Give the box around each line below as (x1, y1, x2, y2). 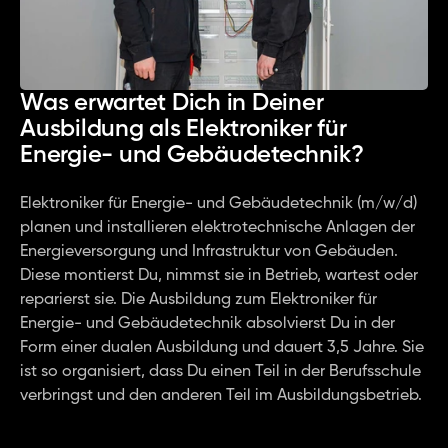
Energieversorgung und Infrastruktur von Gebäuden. (20, 244, 398, 260)
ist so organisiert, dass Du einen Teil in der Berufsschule (20, 364, 421, 380)
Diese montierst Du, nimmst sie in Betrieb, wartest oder (20, 268, 418, 284)
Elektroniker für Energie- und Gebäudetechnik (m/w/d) (20, 196, 417, 212)
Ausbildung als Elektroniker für (20, 117, 347, 141)
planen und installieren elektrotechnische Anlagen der (20, 220, 415, 236)
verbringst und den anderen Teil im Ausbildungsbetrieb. (20, 388, 422, 404)
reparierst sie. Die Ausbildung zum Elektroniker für (20, 292, 377, 308)
